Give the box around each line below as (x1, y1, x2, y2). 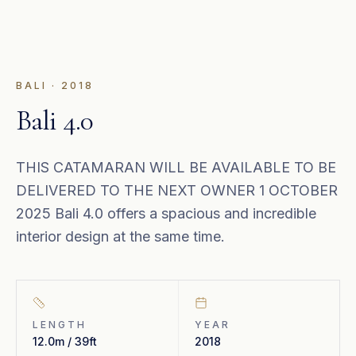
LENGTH (33, 319, 87, 331)
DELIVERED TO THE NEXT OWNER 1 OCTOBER (16, 182, 338, 199)
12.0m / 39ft (33, 335, 97, 348)
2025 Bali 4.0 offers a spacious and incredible (16, 205, 316, 222)
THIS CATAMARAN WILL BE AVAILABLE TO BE (16, 159, 336, 176)
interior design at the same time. (16, 228, 225, 245)
